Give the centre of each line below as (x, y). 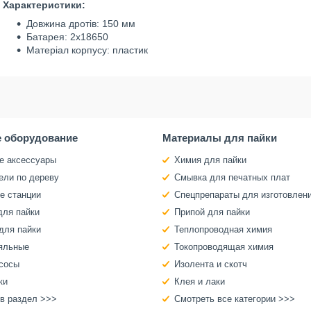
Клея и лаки (199, 281)
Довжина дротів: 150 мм (81, 24)
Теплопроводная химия (223, 229)
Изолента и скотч (210, 264)
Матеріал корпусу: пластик (87, 50)
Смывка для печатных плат (232, 177)
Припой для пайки (212, 212)
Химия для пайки (210, 160)
